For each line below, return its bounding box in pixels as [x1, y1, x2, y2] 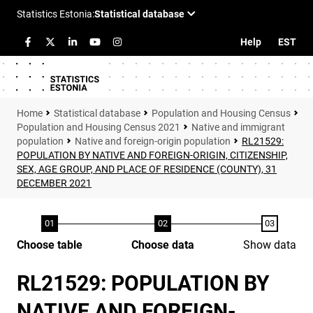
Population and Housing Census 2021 [17, 122, 180, 133]
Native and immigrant [191, 122, 285, 133]
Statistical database [54, 108, 140, 119]
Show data [243, 238, 296, 252]
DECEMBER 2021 [17, 177, 92, 189]
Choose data [131, 238, 194, 252]
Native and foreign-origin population [75, 136, 231, 147]
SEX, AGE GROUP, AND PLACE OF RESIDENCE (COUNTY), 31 [17, 163, 277, 175]
